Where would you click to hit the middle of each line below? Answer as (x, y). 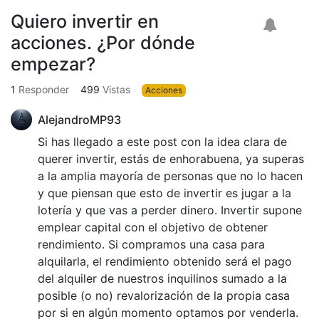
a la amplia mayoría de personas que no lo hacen (170, 176)
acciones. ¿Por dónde (103, 43)
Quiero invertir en (85, 21)
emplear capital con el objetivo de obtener (153, 227)
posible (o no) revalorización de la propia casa (164, 296)
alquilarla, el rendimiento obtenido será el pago (165, 261)
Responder (44, 89)
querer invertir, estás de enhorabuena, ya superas (171, 159)
